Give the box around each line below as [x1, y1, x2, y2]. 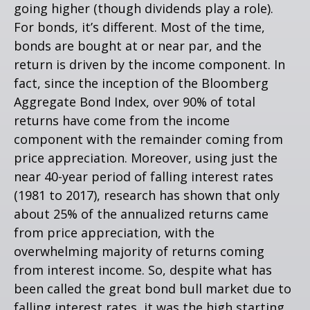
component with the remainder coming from [14, 130, 283, 147]
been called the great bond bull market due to [14, 280, 291, 297]
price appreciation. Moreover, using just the [14, 149, 277, 166]
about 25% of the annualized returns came [14, 205, 268, 222]
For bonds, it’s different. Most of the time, [14, 18, 265, 35]
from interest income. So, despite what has [14, 261, 272, 278]
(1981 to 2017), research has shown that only [14, 186, 280, 203]
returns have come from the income [14, 111, 230, 129]
